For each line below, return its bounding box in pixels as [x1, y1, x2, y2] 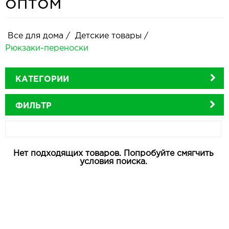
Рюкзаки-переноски [5, 44, 88, 52]
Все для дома [8, 32, 66, 40]
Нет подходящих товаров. [13, 149, 121, 157]
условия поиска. [79, 157, 147, 166]
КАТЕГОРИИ [15, 75, 69, 83]
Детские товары [75, 32, 144, 40]
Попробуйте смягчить [123, 149, 214, 157]
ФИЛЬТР [15, 102, 52, 110]
